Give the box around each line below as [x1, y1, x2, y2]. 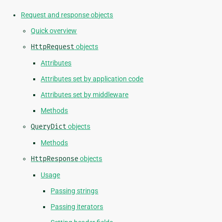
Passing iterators [51, 203, 104, 211]
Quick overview [31, 27, 77, 35]
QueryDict [31, 122, 67, 131]
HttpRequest [31, 43, 75, 52]
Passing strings [51, 187, 99, 195]
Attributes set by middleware [41, 91, 129, 99]
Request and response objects [21, 11, 113, 19]
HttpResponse [31, 155, 79, 164]
